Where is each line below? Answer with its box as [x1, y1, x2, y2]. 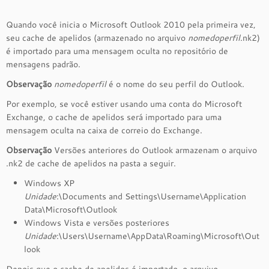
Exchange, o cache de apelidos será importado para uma [6, 111, 222, 123]
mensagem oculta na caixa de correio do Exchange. [6, 124, 202, 136]
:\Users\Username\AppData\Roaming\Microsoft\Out [56, 230, 259, 242]
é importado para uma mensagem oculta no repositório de [6, 45, 228, 57]
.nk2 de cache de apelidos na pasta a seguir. [6, 157, 176, 169]
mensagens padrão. [6, 58, 80, 70]
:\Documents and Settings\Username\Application [56, 190, 246, 202]
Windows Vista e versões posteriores [24, 217, 169, 229]
